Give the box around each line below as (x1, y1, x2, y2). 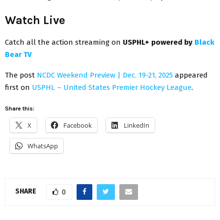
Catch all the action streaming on (5, 37, 123, 47)
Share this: (5, 105, 34, 112)
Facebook (63, 120, 92, 130)
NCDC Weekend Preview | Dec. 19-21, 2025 (37, 70, 173, 80)
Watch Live (5, 13, 65, 27)
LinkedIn (124, 120, 149, 130)
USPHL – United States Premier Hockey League (32, 82, 192, 92)
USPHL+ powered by (123, 37, 194, 47)
